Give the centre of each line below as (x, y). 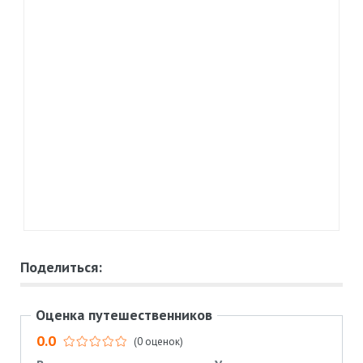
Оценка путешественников (124, 314)
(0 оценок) (159, 342)
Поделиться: (61, 267)
